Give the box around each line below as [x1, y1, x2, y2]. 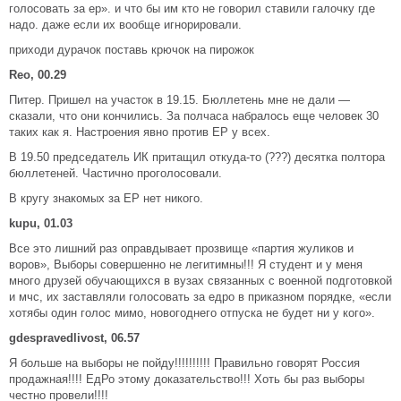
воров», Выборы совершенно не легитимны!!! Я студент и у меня [9, 258, 363, 271]
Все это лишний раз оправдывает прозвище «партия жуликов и [9, 242, 354, 255]
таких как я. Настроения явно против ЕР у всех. [9, 125, 270, 139]
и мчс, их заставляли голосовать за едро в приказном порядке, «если [9, 290, 391, 303]
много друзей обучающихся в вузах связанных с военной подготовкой [9, 274, 392, 287]
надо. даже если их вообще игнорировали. [9, 18, 242, 31]
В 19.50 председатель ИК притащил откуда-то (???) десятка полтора [9, 150, 385, 164]
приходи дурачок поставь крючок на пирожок [9, 43, 254, 56]
